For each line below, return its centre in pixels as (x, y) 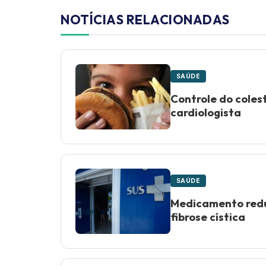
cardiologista (207, 112)
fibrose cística (208, 217)
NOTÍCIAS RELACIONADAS (145, 20)
